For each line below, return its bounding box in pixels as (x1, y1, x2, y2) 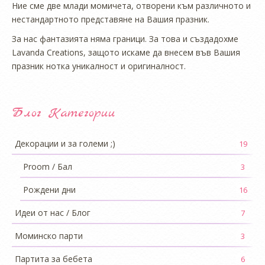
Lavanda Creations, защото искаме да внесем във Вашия (12, 46, 240, 58)
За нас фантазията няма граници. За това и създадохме (12, 33, 238, 44)
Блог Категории (12, 104, 115, 122)
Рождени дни (23, 183, 76, 195)
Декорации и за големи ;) (15, 137, 115, 149)
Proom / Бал (23, 160, 72, 172)
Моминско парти (15, 230, 83, 241)
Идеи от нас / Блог (15, 206, 91, 218)
